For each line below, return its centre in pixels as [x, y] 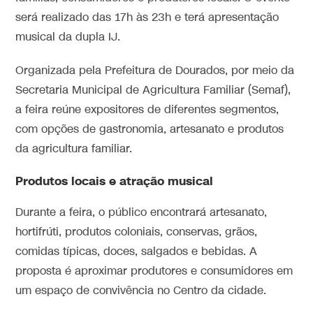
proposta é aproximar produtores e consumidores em [154, 272]
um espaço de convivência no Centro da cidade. [141, 291]
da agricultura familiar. [74, 150]
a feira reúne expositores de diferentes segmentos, [147, 110]
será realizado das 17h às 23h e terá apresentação [147, 18]
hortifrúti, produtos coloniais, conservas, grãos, [137, 233]
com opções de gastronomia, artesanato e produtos [150, 130]
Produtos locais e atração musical [115, 182]
